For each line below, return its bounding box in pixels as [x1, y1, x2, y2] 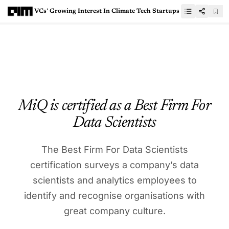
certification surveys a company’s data [30, 159, 199, 170]
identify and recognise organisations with [24, 190, 205, 201]
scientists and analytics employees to [32, 174, 197, 186]
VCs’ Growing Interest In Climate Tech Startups [34, 8, 180, 14]
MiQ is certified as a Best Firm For [18, 98, 211, 114]
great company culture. [63, 205, 166, 216]
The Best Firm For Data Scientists [41, 144, 188, 155]
